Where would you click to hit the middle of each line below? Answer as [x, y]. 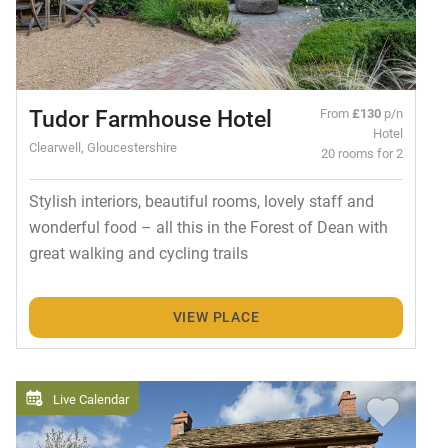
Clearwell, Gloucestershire [102, 147]
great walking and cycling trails [138, 253]
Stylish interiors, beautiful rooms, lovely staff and [201, 201]
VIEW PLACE [216, 317]
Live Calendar [91, 398]
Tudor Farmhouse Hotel [150, 118]
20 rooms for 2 [362, 153]
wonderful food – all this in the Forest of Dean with [208, 227]
